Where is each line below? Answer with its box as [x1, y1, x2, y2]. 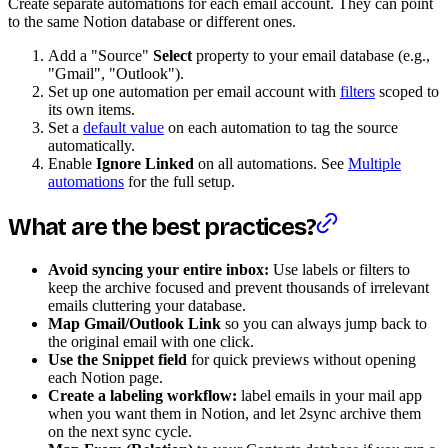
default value [83, 118, 164, 136]
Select [153, 46, 192, 64]
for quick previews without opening [187, 350, 416, 368]
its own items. [48, 100, 135, 118]
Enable [48, 154, 96, 172]
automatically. [48, 136, 135, 154]
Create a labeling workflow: [48, 386, 237, 404]
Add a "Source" [48, 46, 153, 64]
